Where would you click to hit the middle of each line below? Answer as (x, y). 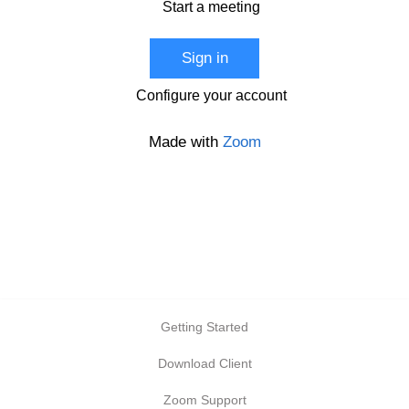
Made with (185, 142)
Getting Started (204, 327)
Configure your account (211, 96)
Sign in (204, 58)
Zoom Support (204, 400)
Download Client (204, 363)
